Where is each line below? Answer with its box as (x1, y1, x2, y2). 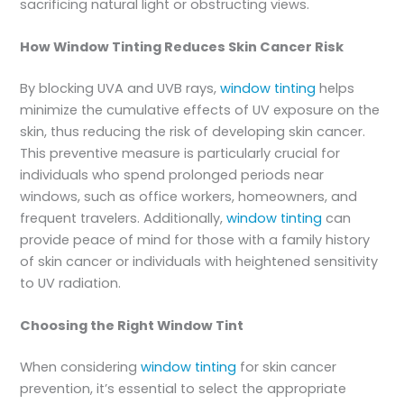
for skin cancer (236, 358, 337, 377)
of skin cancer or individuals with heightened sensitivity (20, 252, 379, 271)
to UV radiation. (20, 273, 122, 292)
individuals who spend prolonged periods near (20, 165, 325, 184)
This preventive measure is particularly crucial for (20, 143, 341, 162)
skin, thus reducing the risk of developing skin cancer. (20, 122, 366, 141)
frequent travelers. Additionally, (20, 208, 227, 227)
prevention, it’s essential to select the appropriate (20, 380, 347, 399)
